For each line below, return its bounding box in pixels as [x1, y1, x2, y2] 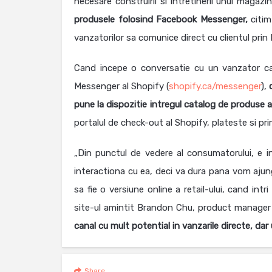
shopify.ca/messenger [169, 81, 262, 92]
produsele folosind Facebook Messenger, [74, 14, 248, 25]
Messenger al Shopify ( [74, 81, 169, 92]
